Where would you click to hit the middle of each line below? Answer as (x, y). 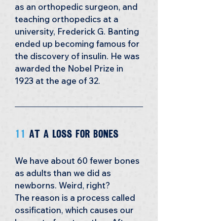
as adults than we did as (64, 173)
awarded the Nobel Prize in (70, 68)
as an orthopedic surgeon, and (77, 7)
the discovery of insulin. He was (78, 56)
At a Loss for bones (74, 134)
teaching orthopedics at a (68, 19)
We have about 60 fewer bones (78, 161)
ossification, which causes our (75, 210)
